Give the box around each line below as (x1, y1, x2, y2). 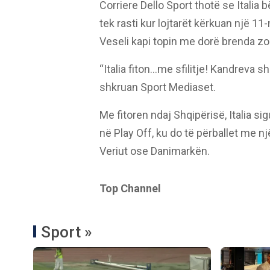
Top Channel (99, 182, 161, 195)
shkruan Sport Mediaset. (99, 81, 216, 93)
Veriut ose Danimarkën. (99, 145, 212, 157)
